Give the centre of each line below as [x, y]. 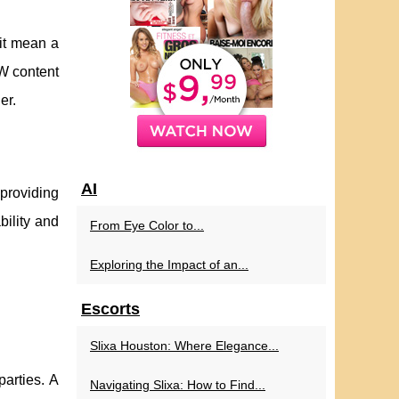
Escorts [110, 309]
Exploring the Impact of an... [169, 265]
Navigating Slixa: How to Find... [178, 385]
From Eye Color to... [147, 225]
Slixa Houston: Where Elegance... [184, 346]
